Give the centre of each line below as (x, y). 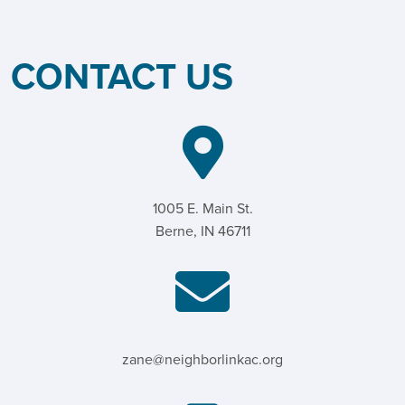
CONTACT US (122, 77)
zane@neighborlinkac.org (202, 359)
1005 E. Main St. (202, 209)
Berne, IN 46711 (202, 231)
